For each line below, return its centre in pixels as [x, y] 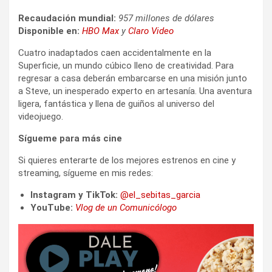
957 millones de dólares [166, 18]
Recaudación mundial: [67, 18]
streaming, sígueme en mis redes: [86, 173]
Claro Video [151, 31]
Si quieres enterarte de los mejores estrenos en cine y [127, 160]
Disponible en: [49, 31]
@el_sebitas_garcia [160, 195]
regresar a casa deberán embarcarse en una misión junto [133, 78]
